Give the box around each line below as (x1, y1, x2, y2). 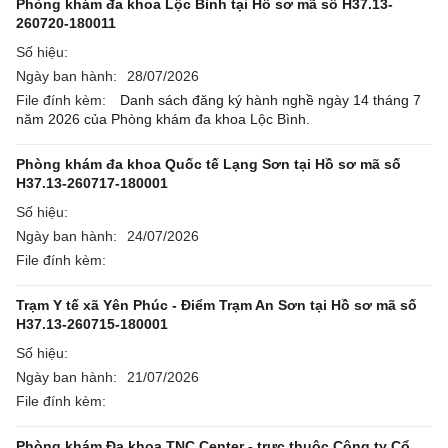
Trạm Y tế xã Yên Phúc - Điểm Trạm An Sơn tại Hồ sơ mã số (16, 297, 417, 313)
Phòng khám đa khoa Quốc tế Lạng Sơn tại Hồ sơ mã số (16, 156, 401, 172)
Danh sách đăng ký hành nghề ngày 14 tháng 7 (120, 92, 421, 108)
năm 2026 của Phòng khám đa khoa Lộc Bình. (16, 111, 310, 127)
